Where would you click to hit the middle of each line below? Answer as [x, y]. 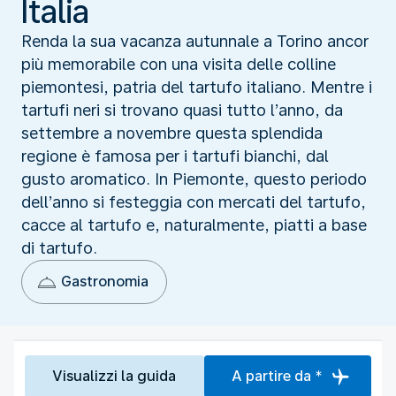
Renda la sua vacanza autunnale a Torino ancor [195, 41]
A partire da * [277, 376]
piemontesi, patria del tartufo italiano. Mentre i [197, 87]
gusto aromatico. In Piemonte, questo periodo [194, 179]
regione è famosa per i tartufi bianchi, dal [175, 156]
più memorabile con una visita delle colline [179, 64]
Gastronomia [105, 281]
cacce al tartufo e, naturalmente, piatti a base [194, 225]
